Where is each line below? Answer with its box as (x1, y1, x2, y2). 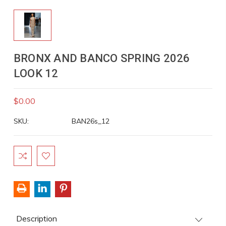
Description (16, 213, 57, 223)
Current (13, 146, 39, 155)
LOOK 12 (13, 67, 59, 80)
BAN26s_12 (71, 116, 109, 126)
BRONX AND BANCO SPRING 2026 (13, 52, 190, 65)
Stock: (13, 157, 35, 165)
